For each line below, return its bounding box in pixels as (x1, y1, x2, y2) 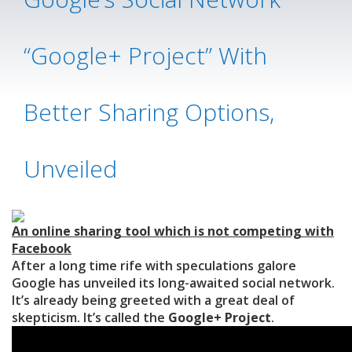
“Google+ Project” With (24, 38, 267, 71)
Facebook (12, 240, 71, 258)
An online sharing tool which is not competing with (12, 222, 334, 240)
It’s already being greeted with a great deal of (12, 291, 295, 310)
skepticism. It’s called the (12, 309, 168, 327)
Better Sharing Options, (24, 95, 274, 128)
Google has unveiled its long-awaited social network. (12, 274, 335, 292)
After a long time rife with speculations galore (12, 257, 296, 275)
